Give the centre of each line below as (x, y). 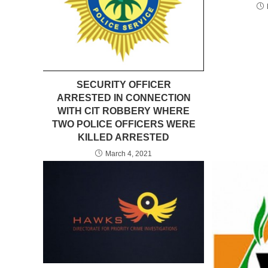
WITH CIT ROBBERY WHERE (124, 111)
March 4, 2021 (129, 154)
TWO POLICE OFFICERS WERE (124, 124)
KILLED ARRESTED (124, 138)
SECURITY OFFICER (124, 85)
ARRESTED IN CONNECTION (124, 98)
